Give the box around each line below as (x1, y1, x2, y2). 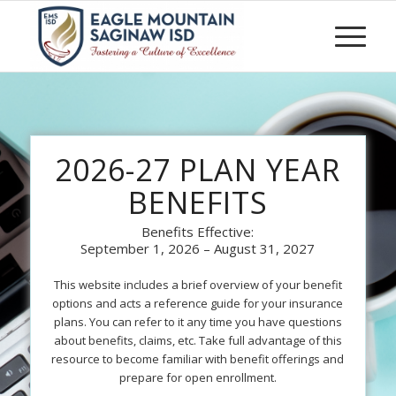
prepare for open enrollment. (118, 369, 277, 385)
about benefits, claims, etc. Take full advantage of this (53, 331, 342, 348)
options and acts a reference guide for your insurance (52, 294, 344, 311)
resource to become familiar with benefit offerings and (51, 350, 345, 367)
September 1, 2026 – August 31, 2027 (80, 239, 316, 257)
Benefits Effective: (141, 222, 255, 240)
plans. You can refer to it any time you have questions (53, 313, 342, 330)
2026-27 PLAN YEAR (55, 149, 341, 190)
